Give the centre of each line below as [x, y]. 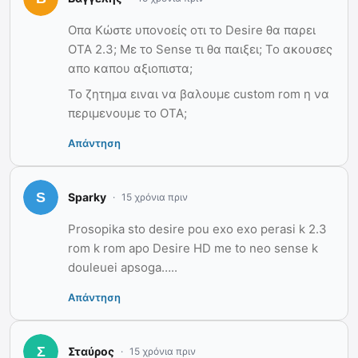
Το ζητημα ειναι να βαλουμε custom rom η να [199, 93]
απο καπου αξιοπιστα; [130, 68]
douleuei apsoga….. [123, 267]
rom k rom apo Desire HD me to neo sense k [193, 248]
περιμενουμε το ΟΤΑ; [127, 113]
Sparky [87, 197]
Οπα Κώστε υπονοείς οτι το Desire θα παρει [192, 30]
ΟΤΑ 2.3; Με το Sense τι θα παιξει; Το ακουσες [200, 49]
